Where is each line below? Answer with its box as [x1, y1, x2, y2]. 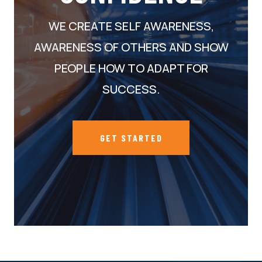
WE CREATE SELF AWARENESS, [48, 18, 214, 34]
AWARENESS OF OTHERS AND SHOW [33, 39, 229, 55]
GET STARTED [99, 132, 163, 143]
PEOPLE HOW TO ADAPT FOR [54, 60, 208, 76]
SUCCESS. [102, 81, 160, 97]
